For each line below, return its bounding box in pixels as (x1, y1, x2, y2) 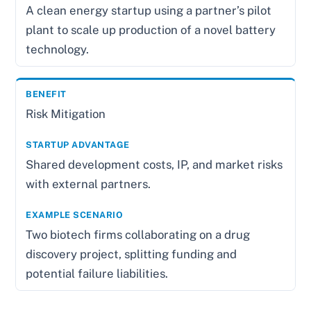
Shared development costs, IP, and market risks (26, 157, 283, 171)
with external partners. (26, 176, 151, 191)
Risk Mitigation (26, 106, 106, 121)
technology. (26, 42, 90, 56)
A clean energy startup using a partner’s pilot (26, 3, 272, 17)
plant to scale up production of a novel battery (26, 22, 276, 37)
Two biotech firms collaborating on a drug (26, 227, 251, 242)
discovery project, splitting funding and (26, 246, 237, 261)
